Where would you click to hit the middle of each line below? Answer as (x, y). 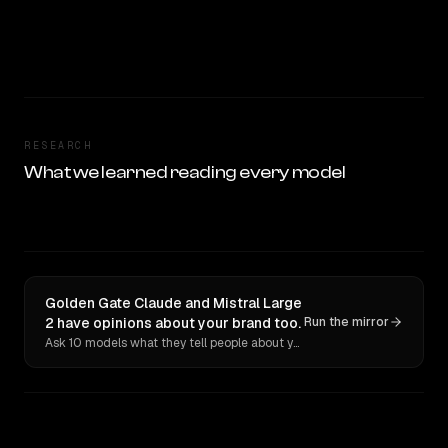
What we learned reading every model (185, 172)
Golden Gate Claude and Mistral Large (173, 303)
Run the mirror (346, 322)
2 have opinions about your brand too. (173, 323)
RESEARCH (58, 145)
